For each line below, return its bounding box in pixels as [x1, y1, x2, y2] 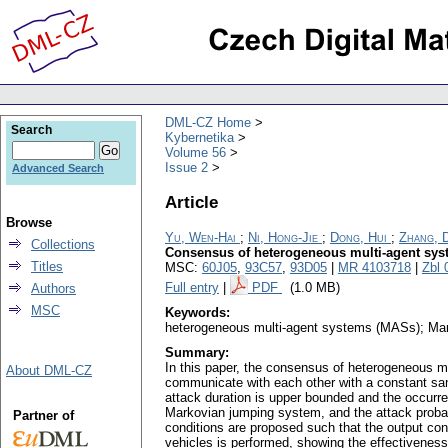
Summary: [165, 345, 229, 361]
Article [165, 191, 218, 212]
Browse [6, 215, 52, 230]
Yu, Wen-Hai [165, 230, 236, 246]
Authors [31, 281, 76, 296]
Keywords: [165, 305, 230, 321]
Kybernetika [165, 129, 234, 145]
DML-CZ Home [165, 114, 251, 130]
